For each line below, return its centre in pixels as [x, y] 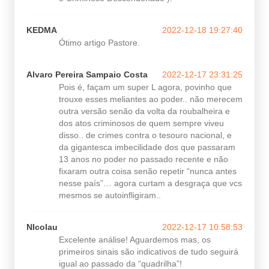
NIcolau [42, 227]
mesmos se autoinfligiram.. [110, 195]
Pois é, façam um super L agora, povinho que [145, 87]
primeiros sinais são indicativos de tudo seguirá [149, 252]
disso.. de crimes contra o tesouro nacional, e [145, 135]
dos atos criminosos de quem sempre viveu [141, 123]
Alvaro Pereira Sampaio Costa [87, 75]
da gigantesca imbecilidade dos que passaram [147, 147]
